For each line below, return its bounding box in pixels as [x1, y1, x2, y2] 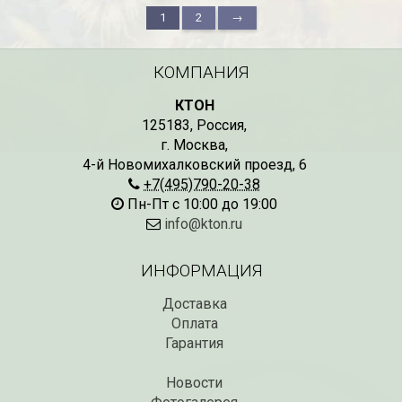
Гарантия [165, 335, 223, 352]
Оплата [170, 315, 218, 332]
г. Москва [161, 136, 225, 153]
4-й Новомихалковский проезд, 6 [82, 156, 307, 173]
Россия [197, 117, 244, 134]
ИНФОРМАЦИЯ [140, 260, 262, 281]
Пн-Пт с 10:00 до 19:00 [124, 196, 277, 213]
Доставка [162, 295, 227, 312]
